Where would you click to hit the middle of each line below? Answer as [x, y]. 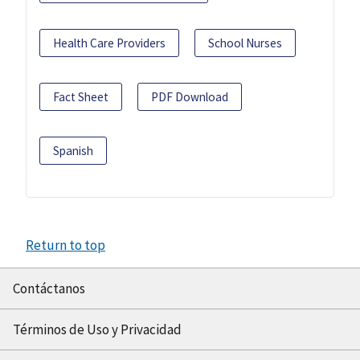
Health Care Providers [109, 43]
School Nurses [245, 43]
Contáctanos [49, 289]
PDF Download [190, 97]
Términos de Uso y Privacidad [97, 330]
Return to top [65, 245]
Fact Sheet [81, 97]
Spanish [73, 151]
